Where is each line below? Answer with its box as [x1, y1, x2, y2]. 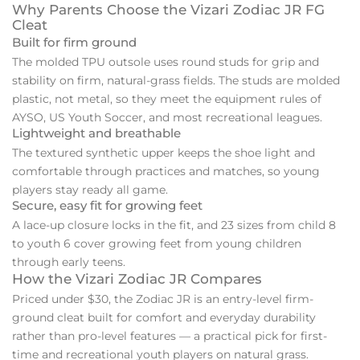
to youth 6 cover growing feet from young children [12, 236, 301, 252]
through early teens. [12, 255, 125, 270]
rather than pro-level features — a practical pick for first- [12, 329, 327, 344]
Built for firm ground [12, 35, 137, 50]
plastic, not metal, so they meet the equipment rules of [12, 92, 321, 106]
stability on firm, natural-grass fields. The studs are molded [12, 73, 340, 88]
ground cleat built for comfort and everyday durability [12, 310, 316, 325]
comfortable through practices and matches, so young [12, 164, 320, 179]
